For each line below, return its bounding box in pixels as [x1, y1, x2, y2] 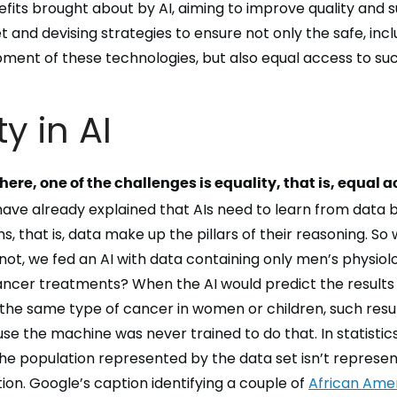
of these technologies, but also [41, 48, 261, 68]
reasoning [296, 224, 365, 245]
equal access [261, 48, 353, 68]
